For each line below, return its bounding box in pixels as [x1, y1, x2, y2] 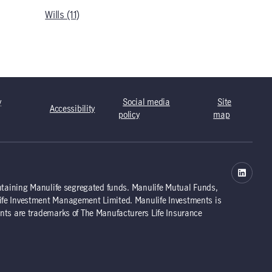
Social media [123, 98, 170, 107]
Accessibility [49, 104, 95, 114]
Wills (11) [45, 10, 80, 20]
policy [118, 111, 140, 120]
